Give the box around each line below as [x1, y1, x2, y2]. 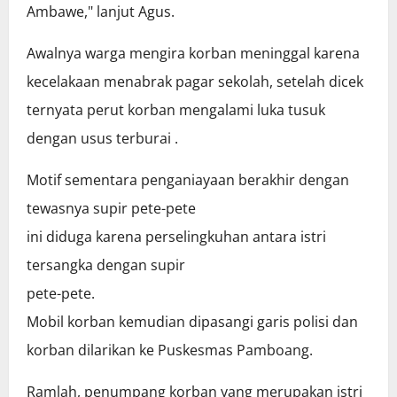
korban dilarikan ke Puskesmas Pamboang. [27, 340, 313, 361]
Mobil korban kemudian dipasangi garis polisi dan [27, 312, 358, 332]
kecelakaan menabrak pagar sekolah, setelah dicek [27, 72, 363, 92]
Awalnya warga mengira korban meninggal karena [27, 43, 360, 64]
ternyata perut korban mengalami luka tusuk [27, 100, 325, 121]
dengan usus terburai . [27, 128, 178, 149]
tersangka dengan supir [27, 255, 185, 276]
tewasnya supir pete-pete [27, 198, 196, 219]
